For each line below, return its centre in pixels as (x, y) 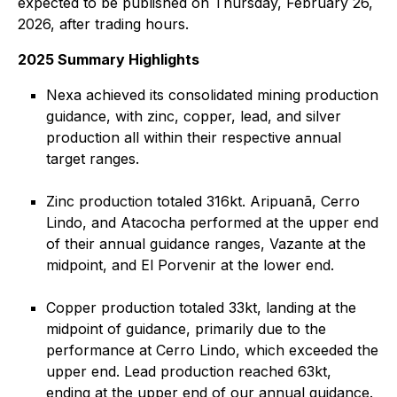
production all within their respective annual (194, 137)
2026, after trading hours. (103, 24)
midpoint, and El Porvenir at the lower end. (190, 265)
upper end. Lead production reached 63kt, (189, 371)
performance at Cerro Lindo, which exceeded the (212, 350)
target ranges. (93, 159)
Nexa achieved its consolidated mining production (212, 95)
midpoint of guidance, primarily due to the (186, 329)
